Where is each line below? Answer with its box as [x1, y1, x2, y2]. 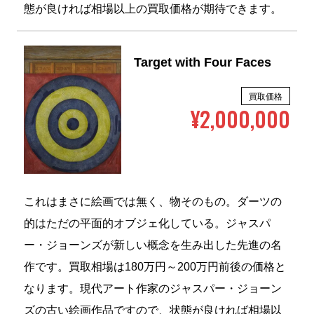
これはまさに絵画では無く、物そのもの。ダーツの [23, 196, 282, 208]
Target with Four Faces [134, 56, 272, 71]
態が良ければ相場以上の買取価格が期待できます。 [23, 4, 282, 16]
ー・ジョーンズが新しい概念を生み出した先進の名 [23, 239, 282, 252]
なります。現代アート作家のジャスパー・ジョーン [23, 282, 282, 295]
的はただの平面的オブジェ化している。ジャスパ [23, 217, 271, 230]
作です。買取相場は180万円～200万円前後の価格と [23, 261, 286, 273]
